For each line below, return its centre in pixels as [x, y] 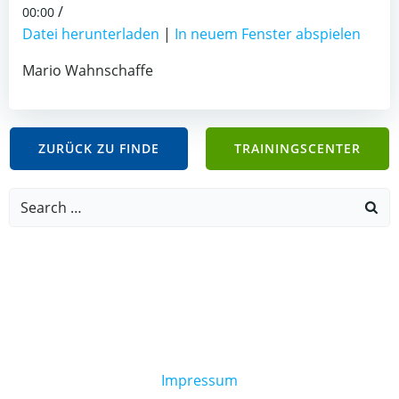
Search [32, 199]
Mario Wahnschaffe [88, 71]
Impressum [199, 381]
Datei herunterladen [91, 34]
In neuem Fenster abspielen [268, 34]
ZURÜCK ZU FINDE [99, 149]
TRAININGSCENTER [297, 149]
